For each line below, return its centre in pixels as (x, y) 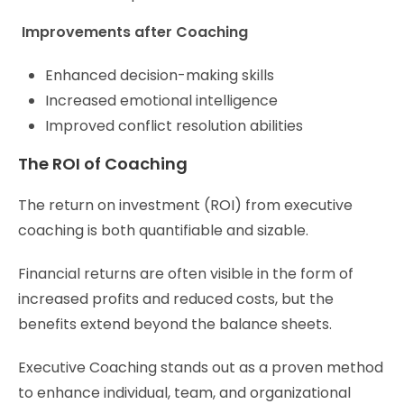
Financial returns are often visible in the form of (186, 273)
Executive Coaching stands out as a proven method (201, 367)
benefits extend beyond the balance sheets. (175, 324)
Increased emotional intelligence (161, 100)
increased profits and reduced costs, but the (176, 298)
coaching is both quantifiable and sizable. (163, 230)
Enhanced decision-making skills (160, 75)
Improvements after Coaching (135, 32)
